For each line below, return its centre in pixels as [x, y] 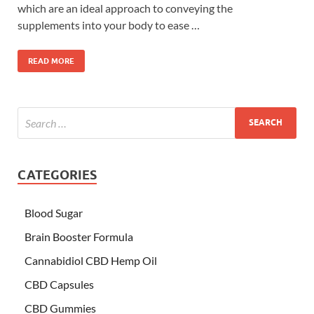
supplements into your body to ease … [109, 25]
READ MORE [51, 61]
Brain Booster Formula [79, 236]
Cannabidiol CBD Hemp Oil [91, 260]
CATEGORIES [57, 175]
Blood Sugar [54, 212]
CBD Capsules [59, 284]
